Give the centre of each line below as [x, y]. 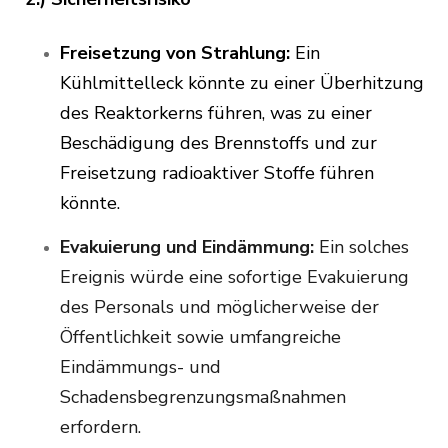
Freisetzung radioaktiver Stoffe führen [217, 173]
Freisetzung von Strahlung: [175, 53]
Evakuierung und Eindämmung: [187, 247]
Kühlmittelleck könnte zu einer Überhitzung [242, 83]
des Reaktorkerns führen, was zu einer [216, 113]
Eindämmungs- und [140, 367]
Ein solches [361, 247]
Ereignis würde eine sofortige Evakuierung [234, 277]
